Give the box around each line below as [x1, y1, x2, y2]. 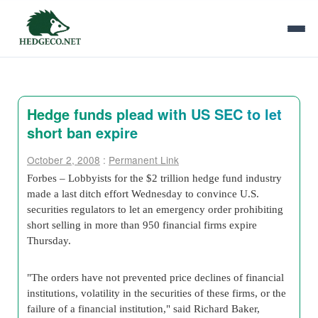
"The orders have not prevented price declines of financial [27, 271, 284, 283]
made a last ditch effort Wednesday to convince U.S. [27, 187, 259, 199]
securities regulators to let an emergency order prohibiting [27, 203, 283, 215]
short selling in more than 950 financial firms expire [27, 219, 257, 231]
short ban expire [27, 122, 138, 143]
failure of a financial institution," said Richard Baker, [27, 302, 260, 314]
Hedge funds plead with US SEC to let [27, 104, 282, 124]
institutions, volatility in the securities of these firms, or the [27, 287, 286, 299]
